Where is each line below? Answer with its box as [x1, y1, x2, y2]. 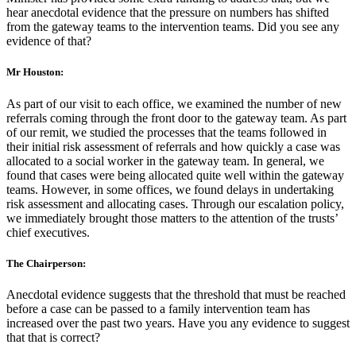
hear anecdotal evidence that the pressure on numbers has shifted [6, 6, 329, 20]
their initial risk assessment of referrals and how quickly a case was [6, 139, 340, 153]
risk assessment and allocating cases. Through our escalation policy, [6, 196, 344, 211]
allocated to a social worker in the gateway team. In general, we [6, 153, 324, 168]
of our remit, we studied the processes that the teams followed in [6, 125, 327, 139]
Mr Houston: [6, 66, 64, 79]
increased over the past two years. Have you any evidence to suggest [6, 315, 350, 330]
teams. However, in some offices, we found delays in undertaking [6, 182, 334, 196]
